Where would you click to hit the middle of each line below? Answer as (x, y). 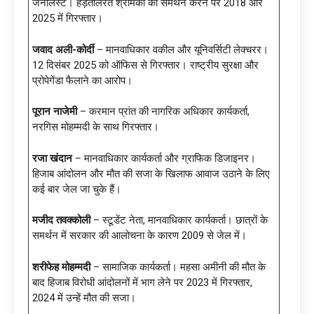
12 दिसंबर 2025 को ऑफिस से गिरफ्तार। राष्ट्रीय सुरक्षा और (145, 65)
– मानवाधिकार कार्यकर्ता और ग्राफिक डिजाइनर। (164, 158)
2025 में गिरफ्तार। (68, 19)
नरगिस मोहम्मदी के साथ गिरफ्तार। (96, 127)
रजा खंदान (52, 158)
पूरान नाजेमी (55, 112)
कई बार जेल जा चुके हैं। (77, 189)
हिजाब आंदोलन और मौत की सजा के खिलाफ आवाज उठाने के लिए (151, 173)
